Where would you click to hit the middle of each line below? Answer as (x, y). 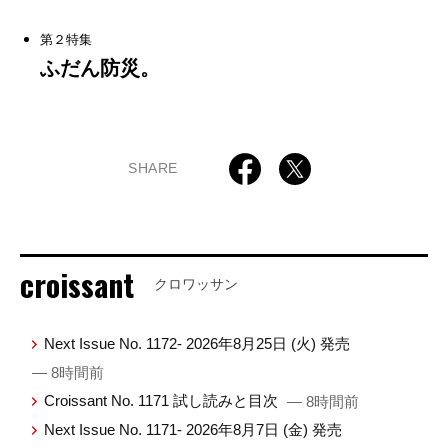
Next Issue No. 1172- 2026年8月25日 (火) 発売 (197, 343)
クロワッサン (196, 283)
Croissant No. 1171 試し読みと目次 (163, 400)
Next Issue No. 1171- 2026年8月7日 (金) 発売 (193, 429)
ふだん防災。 (100, 67)
